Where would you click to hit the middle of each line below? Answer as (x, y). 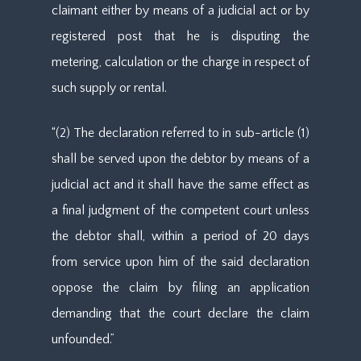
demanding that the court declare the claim (180, 313)
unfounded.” (83, 339)
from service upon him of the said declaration (180, 262)
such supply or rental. (109, 88)
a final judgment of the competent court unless (180, 210)
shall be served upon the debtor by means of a (180, 159)
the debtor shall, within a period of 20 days (180, 236)
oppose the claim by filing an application (180, 288)
